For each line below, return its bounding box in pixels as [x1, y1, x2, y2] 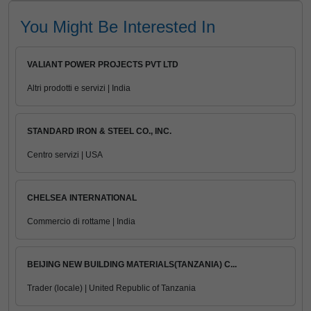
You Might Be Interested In [20, 17, 215, 36]
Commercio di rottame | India [27, 217, 135, 226]
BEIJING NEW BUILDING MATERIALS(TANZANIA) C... [27, 260, 237, 269]
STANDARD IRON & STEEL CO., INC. [27, 126, 171, 136]
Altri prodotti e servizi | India [27, 83, 131, 93]
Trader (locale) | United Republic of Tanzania [27, 283, 196, 293]
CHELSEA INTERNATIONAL [27, 193, 137, 203]
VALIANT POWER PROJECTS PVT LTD [27, 60, 178, 69]
